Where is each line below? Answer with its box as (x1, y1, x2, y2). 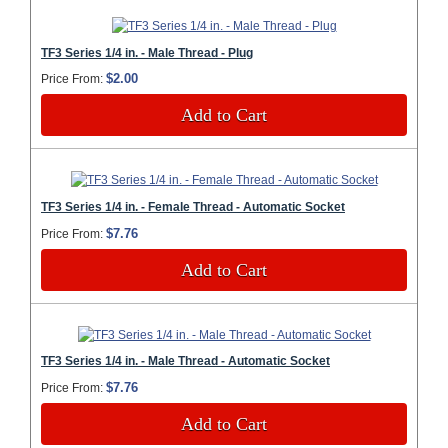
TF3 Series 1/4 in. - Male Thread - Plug (41, 45, 253, 60)
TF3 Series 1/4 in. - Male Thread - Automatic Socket (41, 354, 330, 369)
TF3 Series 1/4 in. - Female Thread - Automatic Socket (41, 199, 345, 214)
